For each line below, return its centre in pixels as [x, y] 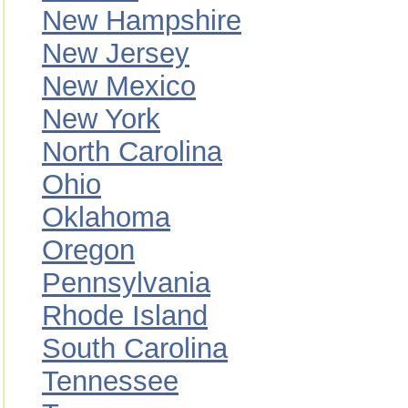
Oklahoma [106, 217]
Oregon [88, 250]
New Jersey [116, 53]
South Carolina [135, 348]
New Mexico [119, 86]
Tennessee [110, 381]
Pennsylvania [126, 283]
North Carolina [132, 152]
